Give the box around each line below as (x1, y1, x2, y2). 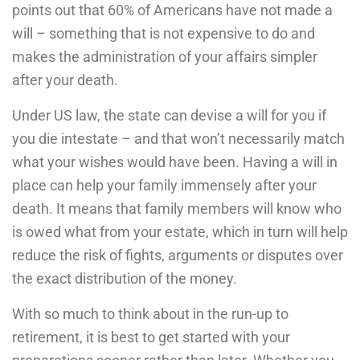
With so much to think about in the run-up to (12, 305, 288, 322)
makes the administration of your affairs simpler (12, 47, 317, 65)
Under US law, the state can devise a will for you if (12, 106, 326, 124)
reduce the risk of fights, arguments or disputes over (12, 246, 343, 264)
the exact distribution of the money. (12, 269, 237, 287)
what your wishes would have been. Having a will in (12, 153, 337, 170)
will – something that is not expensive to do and (12, 24, 315, 42)
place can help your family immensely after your (12, 176, 317, 194)
